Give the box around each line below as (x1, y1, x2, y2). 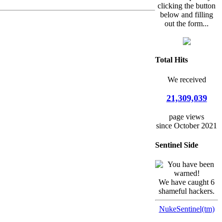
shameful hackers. (159, 187, 215, 196)
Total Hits (155, 55, 188, 64)
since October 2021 (156, 121, 217, 130)
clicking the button (158, 1, 216, 10)
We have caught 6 (159, 178, 215, 187)
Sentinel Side (155, 140, 198, 149)
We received (167, 75, 206, 84)
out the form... (165, 19, 209, 28)
